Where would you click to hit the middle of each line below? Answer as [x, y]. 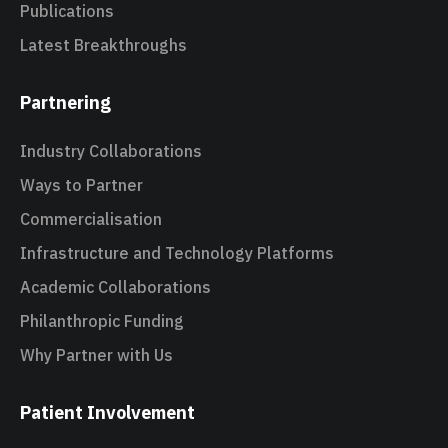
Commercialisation [91, 219]
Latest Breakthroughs [103, 45]
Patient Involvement [107, 413]
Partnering [65, 103]
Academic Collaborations [115, 287]
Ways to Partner [81, 185]
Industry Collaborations [111, 151]
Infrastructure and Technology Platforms [177, 253]
